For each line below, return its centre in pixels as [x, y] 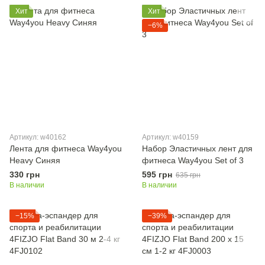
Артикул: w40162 [38, 137]
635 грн [188, 175]
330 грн [25, 174]
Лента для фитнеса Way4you [66, 148]
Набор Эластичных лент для [197, 148]
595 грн [157, 174]
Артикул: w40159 [170, 137]
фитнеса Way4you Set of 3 [193, 160]
